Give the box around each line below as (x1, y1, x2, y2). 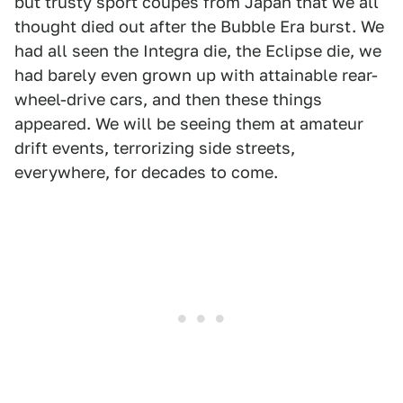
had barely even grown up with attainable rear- (14, 65, 378, 85)
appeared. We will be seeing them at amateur (14, 113, 363, 133)
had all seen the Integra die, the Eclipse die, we (14, 40, 381, 60)
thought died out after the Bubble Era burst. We (14, 16, 384, 36)
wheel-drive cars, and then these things (14, 89, 322, 109)
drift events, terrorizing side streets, (14, 138, 295, 157)
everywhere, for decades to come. (14, 162, 278, 182)
